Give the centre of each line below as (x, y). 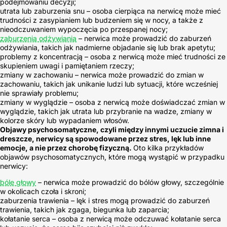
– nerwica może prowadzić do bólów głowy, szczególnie (130, 182)
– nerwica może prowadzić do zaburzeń (144, 38)
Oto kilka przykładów (168, 148)
